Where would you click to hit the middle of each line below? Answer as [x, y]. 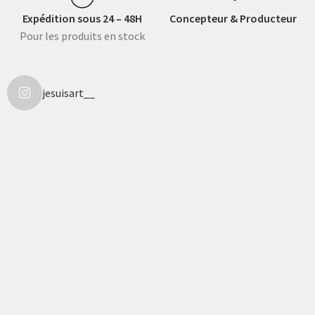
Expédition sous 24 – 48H [82, 18]
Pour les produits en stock [82, 36]
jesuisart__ [69, 92]
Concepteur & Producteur [233, 18]
